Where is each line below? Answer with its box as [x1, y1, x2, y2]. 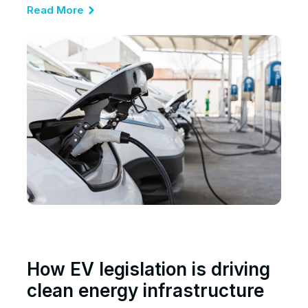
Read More [27, 3, 84, 17]
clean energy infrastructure [27, 279, 264, 301]
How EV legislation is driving [27, 258, 270, 280]
